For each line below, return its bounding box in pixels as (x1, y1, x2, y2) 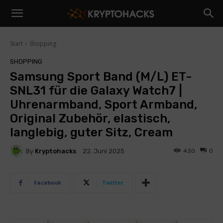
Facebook (34, 179, 61, 186)
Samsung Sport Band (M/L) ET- (10, 70, 192, 84)
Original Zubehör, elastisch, (10, 111, 170, 125)
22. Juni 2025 (83, 147, 124, 155)
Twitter (102, 179, 123, 186)
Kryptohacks (35, 147, 76, 155)
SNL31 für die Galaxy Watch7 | (10, 84, 182, 98)
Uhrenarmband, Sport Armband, (10, 98, 197, 111)
